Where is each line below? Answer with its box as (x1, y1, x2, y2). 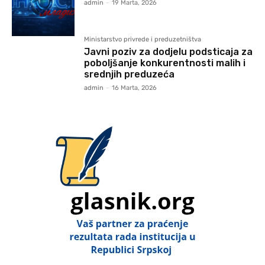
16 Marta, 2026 (112, 84, 157, 92)
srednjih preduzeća (84, 69, 175, 80)
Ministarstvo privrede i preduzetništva (84, 35, 202, 44)
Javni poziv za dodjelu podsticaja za (84, 46, 253, 58)
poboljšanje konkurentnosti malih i (84, 57, 246, 69)
